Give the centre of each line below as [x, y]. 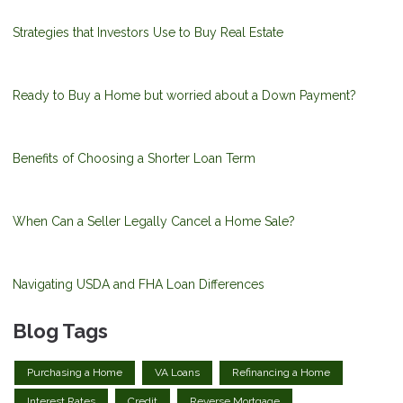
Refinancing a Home [281, 373]
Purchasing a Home [75, 373]
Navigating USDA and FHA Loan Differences [139, 284]
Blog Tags [60, 331]
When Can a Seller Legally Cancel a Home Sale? [154, 221]
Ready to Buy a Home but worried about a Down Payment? [184, 95]
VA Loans [177, 373]
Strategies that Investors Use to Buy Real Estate [148, 32]
